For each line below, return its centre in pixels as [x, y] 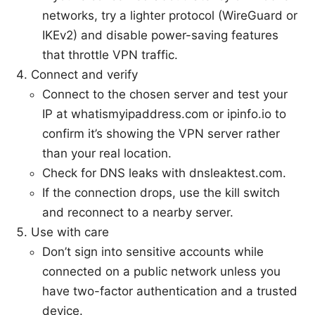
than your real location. [107, 154]
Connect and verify [84, 75]
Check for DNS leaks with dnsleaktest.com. [164, 173]
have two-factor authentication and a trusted [170, 291]
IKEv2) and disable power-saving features [160, 36]
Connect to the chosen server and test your [165, 95]
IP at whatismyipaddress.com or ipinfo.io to [164, 114]
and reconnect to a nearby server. [138, 213]
